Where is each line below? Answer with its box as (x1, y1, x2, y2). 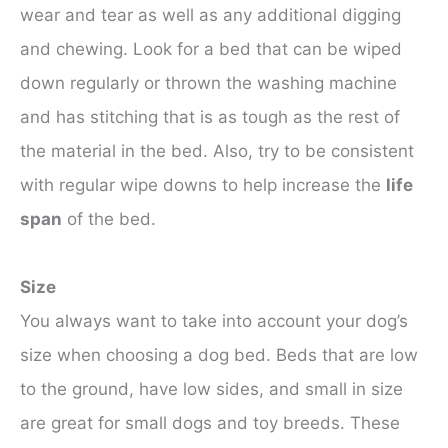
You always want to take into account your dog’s (20, 311, 408, 332)
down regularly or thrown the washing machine (20, 73, 397, 94)
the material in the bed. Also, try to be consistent (20, 141, 414, 162)
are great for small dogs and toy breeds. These (20, 413, 400, 434)
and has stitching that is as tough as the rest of (20, 107, 400, 128)
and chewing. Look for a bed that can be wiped (20, 39, 402, 60)
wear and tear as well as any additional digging (20, 5, 401, 26)
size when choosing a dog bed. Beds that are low (20, 345, 418, 366)
